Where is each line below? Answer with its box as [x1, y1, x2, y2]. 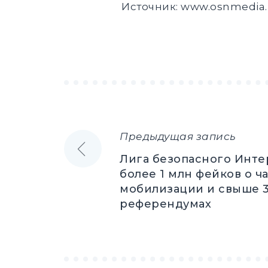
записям [63, 195, 164, 223]
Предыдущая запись [120, 130, 236, 142]
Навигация [63, 132, 195, 160]
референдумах [120, 197, 211, 211]
